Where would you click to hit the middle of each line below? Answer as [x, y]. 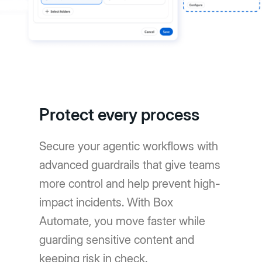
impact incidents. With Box [106, 203]
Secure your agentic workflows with [129, 146]
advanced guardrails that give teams [130, 165]
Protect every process [120, 115]
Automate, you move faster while [123, 221]
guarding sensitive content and [117, 240]
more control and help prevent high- [130, 184]
